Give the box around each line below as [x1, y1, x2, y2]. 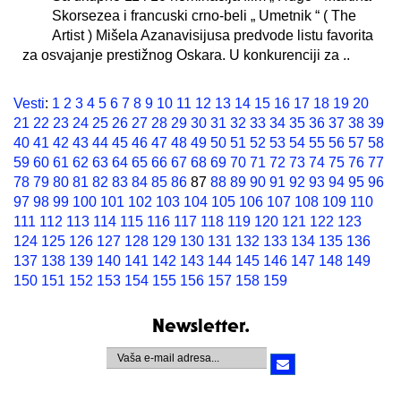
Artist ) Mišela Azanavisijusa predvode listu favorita [52, 27, 373, 43]
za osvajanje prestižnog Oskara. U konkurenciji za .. [22, 47, 350, 63]
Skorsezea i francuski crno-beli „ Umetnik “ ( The [52, 7, 356, 23]
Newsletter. [151, 318, 250, 337]
